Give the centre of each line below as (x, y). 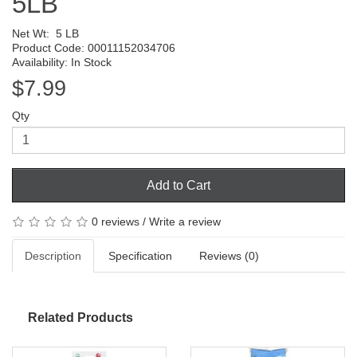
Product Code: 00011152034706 (94, 47)
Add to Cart (178, 185)
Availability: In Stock (62, 62)
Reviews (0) (229, 256)
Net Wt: (34, 33)
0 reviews (116, 221)
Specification (140, 256)
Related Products (80, 318)
